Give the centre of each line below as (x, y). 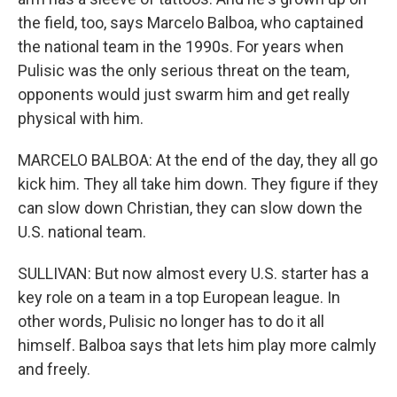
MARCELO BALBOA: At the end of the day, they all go (198, 160)
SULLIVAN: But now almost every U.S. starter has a (193, 273)
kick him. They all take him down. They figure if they (198, 184)
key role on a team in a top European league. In (179, 297)
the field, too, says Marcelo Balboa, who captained (191, 23)
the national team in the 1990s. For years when (181, 47)
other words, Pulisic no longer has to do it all (171, 321)
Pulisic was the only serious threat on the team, (183, 70)
